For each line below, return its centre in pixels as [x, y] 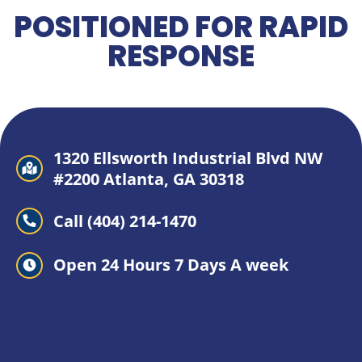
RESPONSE [181, 56]
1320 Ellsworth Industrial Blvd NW [188, 158]
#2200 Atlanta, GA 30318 [149, 179]
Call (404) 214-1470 [125, 221]
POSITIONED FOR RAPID [181, 27]
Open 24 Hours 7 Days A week [171, 265]
